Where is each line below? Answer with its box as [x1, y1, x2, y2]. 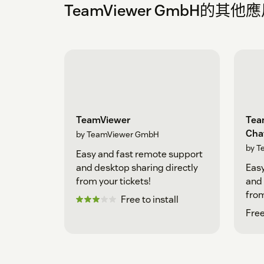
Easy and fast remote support [76, 147, 203, 160]
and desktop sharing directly [76, 161, 198, 174]
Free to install [121, 193, 179, 206]
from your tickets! [76, 174, 151, 187]
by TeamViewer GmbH [76, 128, 159, 140]
